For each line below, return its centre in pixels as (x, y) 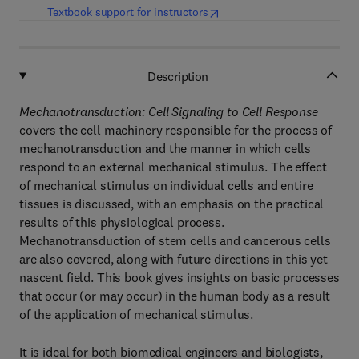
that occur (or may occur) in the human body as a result (175, 296)
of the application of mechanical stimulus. (137, 314)
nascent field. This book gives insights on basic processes (179, 277)
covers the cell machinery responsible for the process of (176, 130)
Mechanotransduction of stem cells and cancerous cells (175, 240)
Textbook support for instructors (128, 12)
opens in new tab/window (274, 11)
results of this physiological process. (122, 222)
